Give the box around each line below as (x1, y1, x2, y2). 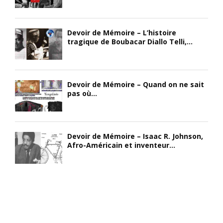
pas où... (67, 89, 97, 98)
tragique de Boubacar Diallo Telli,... (67, 36, 193, 46)
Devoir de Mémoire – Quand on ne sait (67, 80, 204, 89)
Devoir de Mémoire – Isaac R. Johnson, (67, 131, 203, 141)
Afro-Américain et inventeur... (67, 140, 175, 150)
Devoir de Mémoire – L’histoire (67, 27, 176, 37)
